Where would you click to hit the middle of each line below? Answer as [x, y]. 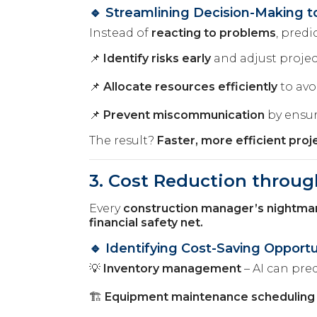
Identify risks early [157, 58]
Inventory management [172, 268]
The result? [123, 140]
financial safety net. [146, 222]
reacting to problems [214, 33]
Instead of [120, 33]
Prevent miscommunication [184, 115]
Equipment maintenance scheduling [210, 296]
